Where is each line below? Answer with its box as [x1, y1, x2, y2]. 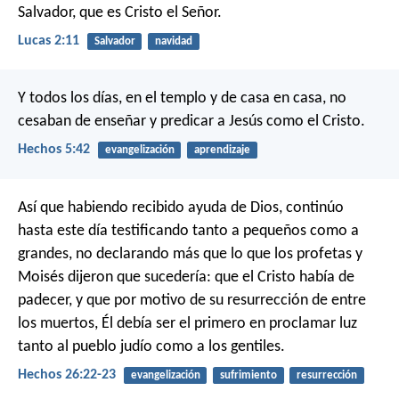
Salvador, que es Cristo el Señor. [18, 4, 222, 21]
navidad [154, 35, 192, 47]
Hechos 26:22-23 [18, 367, 116, 382]
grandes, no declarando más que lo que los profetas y [18, 245, 362, 263]
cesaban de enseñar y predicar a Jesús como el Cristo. [18, 113, 365, 131]
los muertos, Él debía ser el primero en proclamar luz [18, 314, 357, 332]
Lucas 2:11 [18, 33, 79, 48]
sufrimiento [219, 369, 277, 381]
